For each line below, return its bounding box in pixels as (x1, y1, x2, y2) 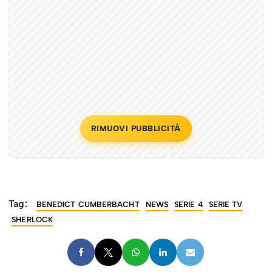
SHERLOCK (12, 214, 53, 224)
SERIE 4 (174, 199, 203, 209)
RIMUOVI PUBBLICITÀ (90, 123, 181, 133)
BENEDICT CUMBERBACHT (36, 199, 140, 209)
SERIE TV (208, 199, 243, 209)
